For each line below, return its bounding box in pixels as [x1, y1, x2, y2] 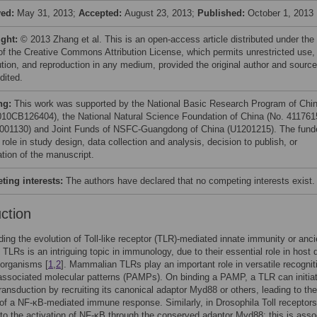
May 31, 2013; [17, 8, 79, 18]
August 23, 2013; [125, 8, 197, 18]
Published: [197, 8, 248, 18]
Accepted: [79, 8, 125, 18]
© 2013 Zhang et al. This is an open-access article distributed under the [21, 34, 314, 45]
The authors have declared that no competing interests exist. [66, 175, 315, 186]
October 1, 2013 [248, 8, 313, 18]
